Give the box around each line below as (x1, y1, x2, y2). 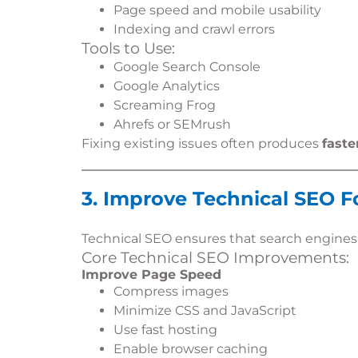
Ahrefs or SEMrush (113, 117, 231, 132)
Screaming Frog (113, 97, 216, 113)
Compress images (113, 284, 229, 299)
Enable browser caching (113, 341, 268, 356)
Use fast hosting (113, 322, 217, 337)
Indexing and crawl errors (113, 22, 275, 37)
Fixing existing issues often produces (82, 136, 322, 151)
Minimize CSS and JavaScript (113, 303, 296, 318)
